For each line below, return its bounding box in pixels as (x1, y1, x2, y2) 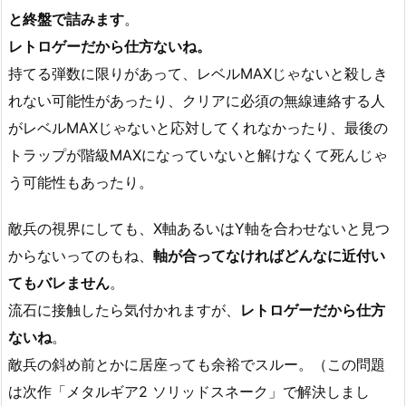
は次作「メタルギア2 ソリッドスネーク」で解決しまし (8, 382, 370, 401)
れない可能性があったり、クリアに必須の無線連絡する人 (8, 91, 385, 110)
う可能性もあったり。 (8, 172, 153, 191)
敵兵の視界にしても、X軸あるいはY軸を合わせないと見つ (8, 218, 390, 237)
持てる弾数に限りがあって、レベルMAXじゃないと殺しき (8, 63, 388, 82)
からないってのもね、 (8, 246, 153, 265)
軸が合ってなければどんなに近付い (153, 246, 385, 265)
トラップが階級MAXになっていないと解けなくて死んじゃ (8, 145, 388, 164)
